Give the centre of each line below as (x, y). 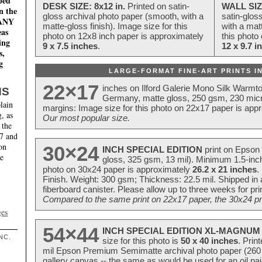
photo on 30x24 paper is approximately (118, 170)
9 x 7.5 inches (70, 46)
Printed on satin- (157, 6)
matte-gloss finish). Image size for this (115, 26)
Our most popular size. (86, 118)
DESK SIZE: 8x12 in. (84, 6)
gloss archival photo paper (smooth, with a (123, 16)
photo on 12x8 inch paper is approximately (123, 36)
